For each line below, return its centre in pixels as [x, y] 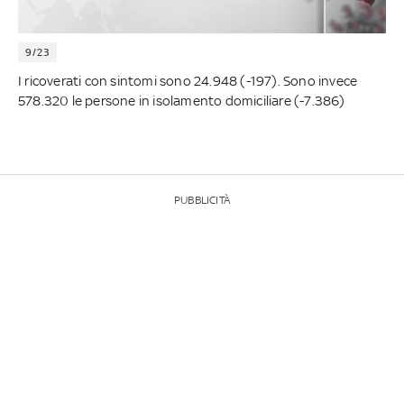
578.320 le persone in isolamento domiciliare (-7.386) [182, 101]
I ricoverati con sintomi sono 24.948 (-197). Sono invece [188, 81]
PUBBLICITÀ [202, 201]
